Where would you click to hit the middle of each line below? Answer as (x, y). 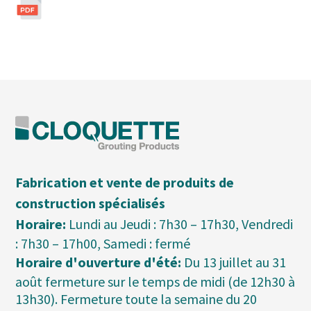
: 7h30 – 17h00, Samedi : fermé (103, 243)
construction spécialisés (91, 203)
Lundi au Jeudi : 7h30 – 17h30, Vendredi (180, 224)
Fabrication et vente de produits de (125, 182)
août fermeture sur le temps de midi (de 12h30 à (155, 281)
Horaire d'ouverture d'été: (99, 262)
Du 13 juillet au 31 (234, 262)
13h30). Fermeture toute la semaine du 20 (136, 299)
